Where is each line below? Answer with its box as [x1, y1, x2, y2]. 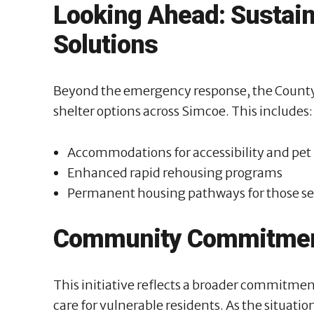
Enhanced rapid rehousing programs [67, 164, 282, 181]
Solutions [53, 29, 158, 60]
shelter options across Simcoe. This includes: [53, 102, 313, 119]
